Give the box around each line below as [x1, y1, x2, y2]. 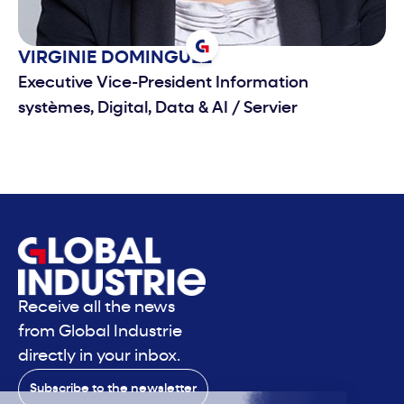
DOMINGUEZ [101, 49, 212, 68]
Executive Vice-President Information [18, 74, 308, 92]
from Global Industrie [18, 323, 182, 341]
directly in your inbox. [18, 347, 180, 365]
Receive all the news [18, 298, 175, 317]
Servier [240, 99, 298, 117]
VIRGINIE [18, 49, 101, 68]
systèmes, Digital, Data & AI [18, 99, 232, 117]
